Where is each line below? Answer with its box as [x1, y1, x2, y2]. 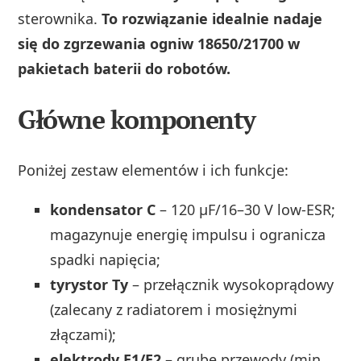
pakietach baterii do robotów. [18, 59, 231, 79]
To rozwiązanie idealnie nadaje [102, 9, 323, 29]
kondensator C [50, 200, 156, 220]
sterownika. [18, 9, 102, 29]
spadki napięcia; [50, 250, 161, 270]
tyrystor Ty [50, 275, 129, 295]
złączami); [50, 325, 117, 345]
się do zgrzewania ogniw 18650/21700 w [18, 34, 301, 54]
